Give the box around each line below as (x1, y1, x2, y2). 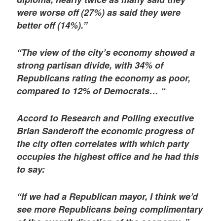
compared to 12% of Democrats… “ (17, 84, 166, 97)
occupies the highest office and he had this (17, 150, 199, 163)
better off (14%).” (17, 18, 88, 32)
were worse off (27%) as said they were (17, 5, 181, 19)
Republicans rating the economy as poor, (17, 71, 191, 84)
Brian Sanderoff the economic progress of (17, 124, 194, 138)
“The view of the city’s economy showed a (17, 45, 195, 59)
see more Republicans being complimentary (17, 203, 203, 216)
